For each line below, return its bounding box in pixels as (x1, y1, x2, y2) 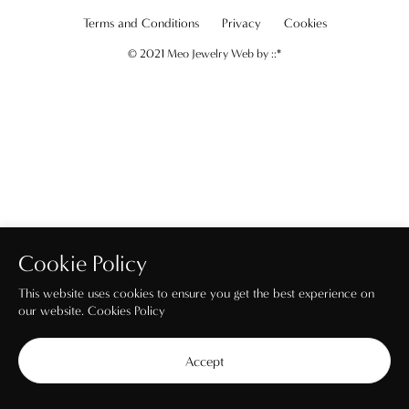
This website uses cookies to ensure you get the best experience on (18, 286, 374, 302)
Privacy (221, 16, 261, 31)
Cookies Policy (88, 303, 165, 319)
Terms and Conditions (82, 16, 199, 31)
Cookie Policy (18, 250, 147, 278)
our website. (18, 303, 88, 319)
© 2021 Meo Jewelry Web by (128, 47, 271, 60)
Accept (184, 353, 225, 370)
